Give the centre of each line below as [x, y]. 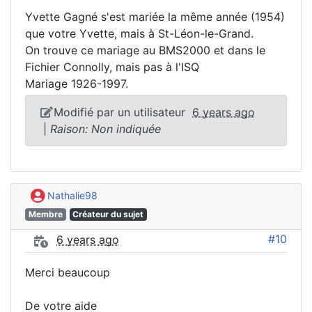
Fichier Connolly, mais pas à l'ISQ [112, 67]
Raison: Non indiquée [106, 129]
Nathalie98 [71, 196]
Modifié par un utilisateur [123, 112]
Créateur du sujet [108, 214]
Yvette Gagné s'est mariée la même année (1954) [155, 17]
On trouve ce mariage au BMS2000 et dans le [145, 50]
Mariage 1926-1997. [77, 84]
